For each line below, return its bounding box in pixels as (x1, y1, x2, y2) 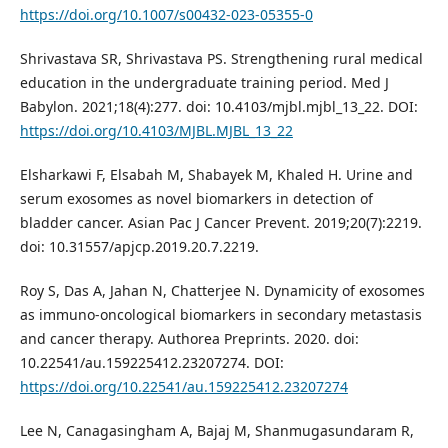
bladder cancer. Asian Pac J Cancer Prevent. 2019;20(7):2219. (19, 213, 422, 233)
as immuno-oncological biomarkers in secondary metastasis (19, 305, 422, 325)
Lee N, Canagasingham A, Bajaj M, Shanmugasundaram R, (19, 421, 414, 441)
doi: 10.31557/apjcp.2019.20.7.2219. (19, 237, 259, 257)
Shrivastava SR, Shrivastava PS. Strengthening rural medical (19, 49, 423, 69)
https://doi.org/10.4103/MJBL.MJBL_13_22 (19, 121, 293, 141)
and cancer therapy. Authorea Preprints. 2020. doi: (19, 329, 359, 349)
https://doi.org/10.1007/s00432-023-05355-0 (19, 5, 313, 25)
